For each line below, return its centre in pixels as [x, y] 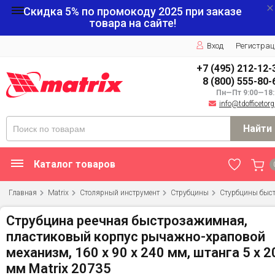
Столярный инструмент [120, 193]
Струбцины [190, 193]
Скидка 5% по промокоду [91, 11]
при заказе [212, 11]
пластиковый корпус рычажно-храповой [136, 237]
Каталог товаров [75, 164]
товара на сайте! [133, 23]
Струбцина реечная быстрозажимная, [127, 221]
